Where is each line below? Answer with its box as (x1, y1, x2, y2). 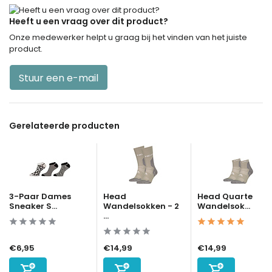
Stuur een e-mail (19, 71, 98, 86)
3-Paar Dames (9, 191, 71, 203)
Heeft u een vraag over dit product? (9, 15, 168, 28)
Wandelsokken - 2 (103, 200, 179, 212)
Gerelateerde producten (9, 120, 120, 132)
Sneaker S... (9, 200, 57, 212)
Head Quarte (197, 191, 253, 203)
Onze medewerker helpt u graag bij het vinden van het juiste (9, 32, 247, 44)
